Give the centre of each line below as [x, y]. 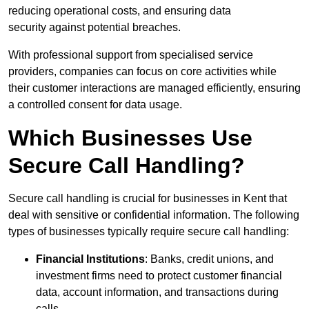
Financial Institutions [90, 259]
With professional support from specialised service [131, 55]
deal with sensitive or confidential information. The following [154, 215]
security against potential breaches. [94, 28]
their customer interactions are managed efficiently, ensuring [154, 88]
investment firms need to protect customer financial [159, 276]
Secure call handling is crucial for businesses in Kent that [148, 199]
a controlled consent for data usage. [95, 105]
